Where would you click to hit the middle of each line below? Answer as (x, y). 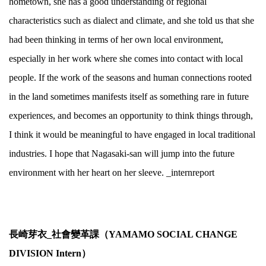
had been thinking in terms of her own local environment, (116, 40)
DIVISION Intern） (50, 254)
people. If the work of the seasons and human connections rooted (130, 78)
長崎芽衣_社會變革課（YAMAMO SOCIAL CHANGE (123, 235)
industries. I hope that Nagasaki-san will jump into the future (122, 154)
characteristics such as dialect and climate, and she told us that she (132, 21)
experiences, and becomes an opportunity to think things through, (131, 116)
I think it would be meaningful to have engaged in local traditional (132, 135)
